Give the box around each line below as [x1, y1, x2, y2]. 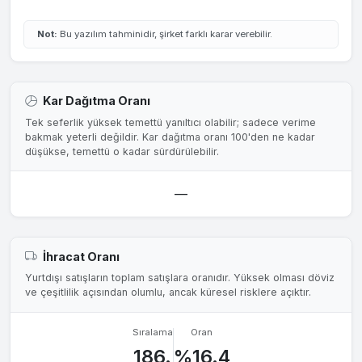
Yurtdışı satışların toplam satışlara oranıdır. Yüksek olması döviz [24, 271, 335, 284]
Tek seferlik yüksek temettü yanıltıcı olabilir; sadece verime [24, 116, 316, 128]
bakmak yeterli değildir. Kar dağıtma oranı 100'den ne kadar [24, 130, 315, 143]
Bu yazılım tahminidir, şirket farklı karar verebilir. [57, 27, 272, 40]
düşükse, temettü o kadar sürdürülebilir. [24, 145, 219, 158]
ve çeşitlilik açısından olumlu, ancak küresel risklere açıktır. [24, 286, 311, 299]
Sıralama [132, 326, 173, 338]
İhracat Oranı [42, 249, 120, 263]
